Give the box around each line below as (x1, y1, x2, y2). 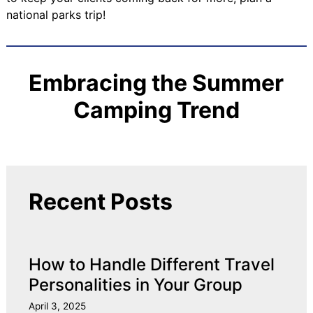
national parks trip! (6, 8, 105, 22)
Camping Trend (73, 96, 240, 124)
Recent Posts (28, 188, 173, 216)
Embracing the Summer (29, 69, 284, 97)
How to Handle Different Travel (28, 254, 275, 275)
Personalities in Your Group (28, 275, 242, 296)
